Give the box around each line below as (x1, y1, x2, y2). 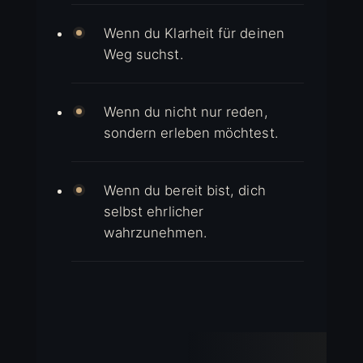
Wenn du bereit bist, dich (103, 182, 266, 199)
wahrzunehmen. (103, 224, 207, 241)
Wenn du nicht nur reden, (103, 104, 268, 120)
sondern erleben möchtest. (103, 125, 279, 141)
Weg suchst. (103, 46, 184, 62)
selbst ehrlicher (103, 203, 203, 220)
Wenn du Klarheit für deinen (103, 25, 284, 41)
